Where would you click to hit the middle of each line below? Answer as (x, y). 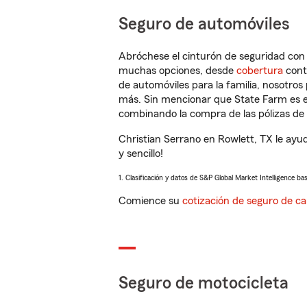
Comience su (150, 201)
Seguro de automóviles (204, 24)
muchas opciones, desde (177, 71)
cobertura (260, 71)
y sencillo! (141, 153)
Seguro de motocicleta (204, 283)
